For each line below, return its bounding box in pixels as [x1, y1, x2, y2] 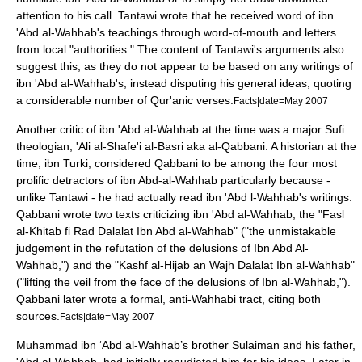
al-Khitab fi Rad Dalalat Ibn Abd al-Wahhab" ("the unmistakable [16, 225, 336, 238]
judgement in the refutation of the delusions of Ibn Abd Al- [16, 242, 309, 255]
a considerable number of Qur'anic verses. [16, 94, 234, 107]
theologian [16, 140, 69, 153]
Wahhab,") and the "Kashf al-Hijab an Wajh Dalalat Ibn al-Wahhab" [16, 259, 355, 271]
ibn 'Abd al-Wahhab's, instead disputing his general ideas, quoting [16, 77, 351, 90]
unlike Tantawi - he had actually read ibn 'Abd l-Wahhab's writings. [16, 191, 352, 204]
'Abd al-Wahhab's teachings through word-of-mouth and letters [16, 26, 336, 39]
